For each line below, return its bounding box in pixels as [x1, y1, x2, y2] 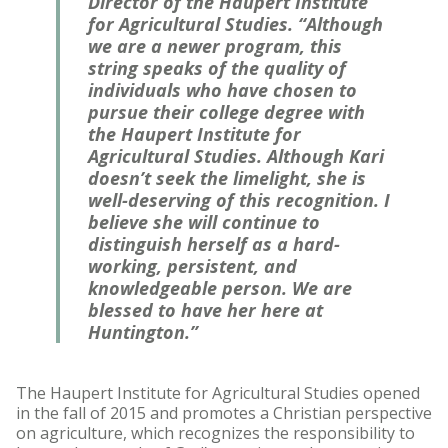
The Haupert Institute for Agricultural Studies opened [16, 382, 420, 405]
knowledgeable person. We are [88, 276, 352, 301]
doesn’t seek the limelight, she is [88, 166, 366, 191]
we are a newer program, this [88, 34, 342, 59]
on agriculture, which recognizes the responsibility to [16, 422, 415, 445]
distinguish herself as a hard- [88, 232, 340, 257]
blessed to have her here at [88, 298, 323, 323]
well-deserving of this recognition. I [88, 188, 390, 213]
